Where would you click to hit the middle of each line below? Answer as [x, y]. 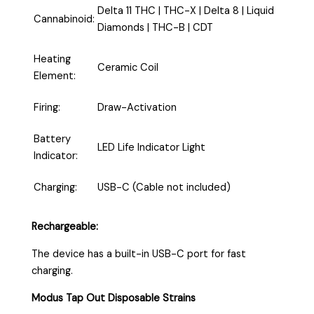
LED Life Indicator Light [152, 148]
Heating [53, 59]
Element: [55, 76]
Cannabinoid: [64, 19]
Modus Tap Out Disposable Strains [114, 298]
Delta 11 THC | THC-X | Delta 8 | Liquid [186, 11]
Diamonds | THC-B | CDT [156, 28]
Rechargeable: [65, 227]
